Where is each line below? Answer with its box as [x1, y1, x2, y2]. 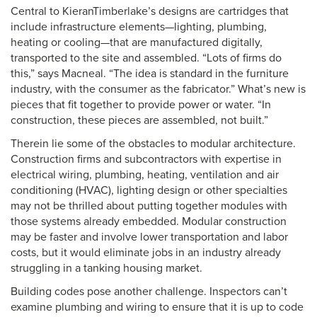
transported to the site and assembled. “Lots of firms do [11, 51, 282, 65]
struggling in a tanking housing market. [11, 261, 202, 275]
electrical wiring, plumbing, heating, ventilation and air [11, 168, 279, 182]
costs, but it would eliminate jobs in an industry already [11, 246, 281, 260]
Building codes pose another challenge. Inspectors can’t [11, 284, 287, 299]
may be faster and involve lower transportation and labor [11, 230, 288, 244]
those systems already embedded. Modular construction [11, 214, 287, 229]
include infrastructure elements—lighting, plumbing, [11, 20, 267, 34]
